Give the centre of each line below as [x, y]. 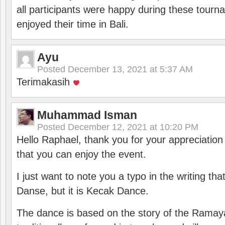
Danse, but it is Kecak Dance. [83, 191]
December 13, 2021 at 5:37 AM [130, 69]
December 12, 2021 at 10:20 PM [133, 127]
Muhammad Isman [87, 115]
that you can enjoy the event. [81, 154]
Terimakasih [45, 82]
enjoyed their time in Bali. [73, 24]
